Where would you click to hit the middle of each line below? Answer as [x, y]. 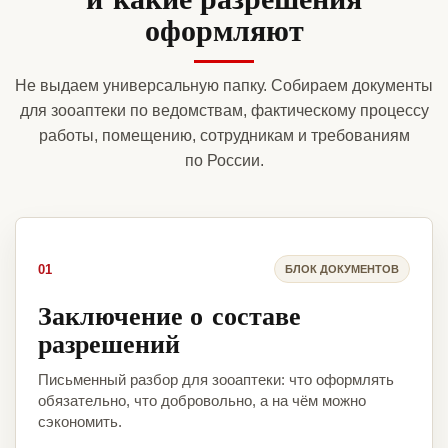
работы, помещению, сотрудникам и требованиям [224, 136]
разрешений [109, 343]
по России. [224, 161]
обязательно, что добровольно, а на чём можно [202, 401]
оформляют [224, 29]
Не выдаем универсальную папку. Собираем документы [224, 86]
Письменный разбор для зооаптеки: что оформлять [216, 380]
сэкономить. [80, 422]
